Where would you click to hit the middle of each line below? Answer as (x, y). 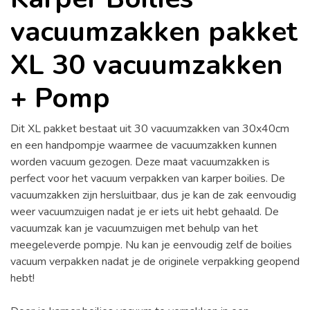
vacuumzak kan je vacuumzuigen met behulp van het (134, 228)
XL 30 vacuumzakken (147, 65)
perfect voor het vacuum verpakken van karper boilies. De (148, 179)
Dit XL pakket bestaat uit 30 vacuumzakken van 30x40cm (150, 129)
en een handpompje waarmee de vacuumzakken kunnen (144, 145)
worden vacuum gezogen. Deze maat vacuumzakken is (140, 162)
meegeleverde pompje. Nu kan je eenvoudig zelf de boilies (151, 245)
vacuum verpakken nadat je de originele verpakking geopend (155, 262)
